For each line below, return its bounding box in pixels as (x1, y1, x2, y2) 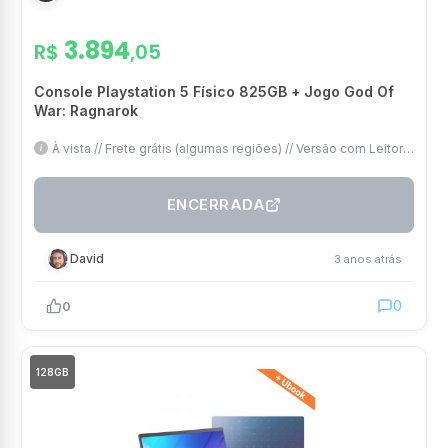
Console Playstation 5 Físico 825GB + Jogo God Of (34, 82, 394, 100)
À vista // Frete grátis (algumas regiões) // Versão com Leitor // (52, 140, 414, 156)
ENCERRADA (166, 194, 266, 214)
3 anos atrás (334, 251, 402, 266)
